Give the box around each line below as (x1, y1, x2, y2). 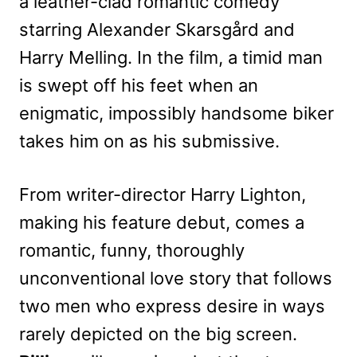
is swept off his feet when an (19, 74, 258, 96)
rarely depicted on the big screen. (19, 323, 297, 344)
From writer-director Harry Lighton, (19, 183, 306, 205)
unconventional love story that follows (19, 267, 332, 288)
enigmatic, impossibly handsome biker (19, 102, 334, 124)
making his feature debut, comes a (19, 211, 304, 233)
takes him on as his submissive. (19, 130, 280, 151)
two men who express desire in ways (19, 295, 325, 316)
